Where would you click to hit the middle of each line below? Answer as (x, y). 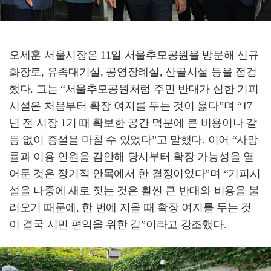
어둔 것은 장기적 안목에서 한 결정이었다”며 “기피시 (135, 173)
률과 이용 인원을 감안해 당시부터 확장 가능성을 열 (132, 156)
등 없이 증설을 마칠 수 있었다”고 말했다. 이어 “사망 (134, 139)
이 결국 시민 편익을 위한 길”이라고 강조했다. (118, 224)
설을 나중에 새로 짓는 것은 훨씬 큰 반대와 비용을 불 (135, 190)
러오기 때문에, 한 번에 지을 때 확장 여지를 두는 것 (131, 207)
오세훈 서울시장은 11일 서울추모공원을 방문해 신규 (134, 55)
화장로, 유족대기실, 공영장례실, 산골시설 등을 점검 (133, 72)
